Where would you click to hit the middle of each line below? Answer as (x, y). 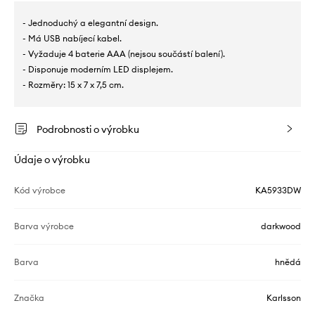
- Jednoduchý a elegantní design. (90, 23)
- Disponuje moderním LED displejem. (98, 70)
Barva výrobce (44, 226)
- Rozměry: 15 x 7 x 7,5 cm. (73, 85)
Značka (29, 298)
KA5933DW (278, 191)
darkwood (281, 226)
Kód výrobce (40, 191)
